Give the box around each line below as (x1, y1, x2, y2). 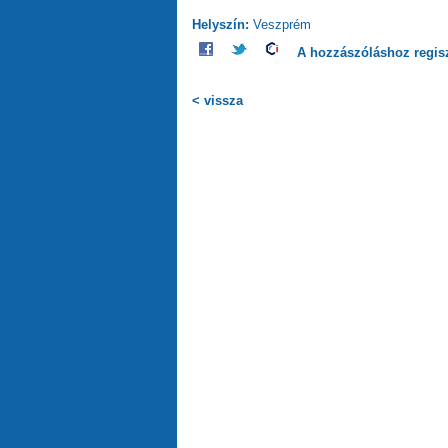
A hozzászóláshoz (296, 45, 414, 60)
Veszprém (253, 17, 311, 32)
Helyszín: (192, 17, 253, 32)
